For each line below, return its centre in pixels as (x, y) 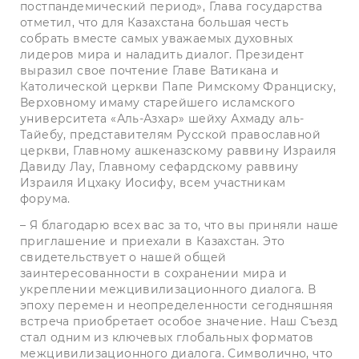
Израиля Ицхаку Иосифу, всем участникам (153, 183)
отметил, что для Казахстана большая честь (155, 23)
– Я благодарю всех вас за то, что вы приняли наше (179, 226)
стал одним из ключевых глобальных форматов (167, 338)
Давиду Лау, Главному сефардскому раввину (159, 167)
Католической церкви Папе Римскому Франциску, (178, 87)
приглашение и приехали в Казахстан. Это (153, 242)
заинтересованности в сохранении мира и (153, 274)
